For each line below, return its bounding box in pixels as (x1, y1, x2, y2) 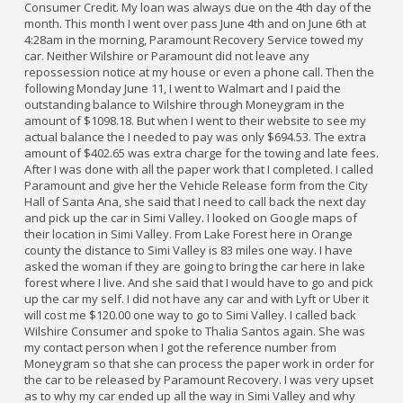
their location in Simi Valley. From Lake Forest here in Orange (24, 226, 353, 243)
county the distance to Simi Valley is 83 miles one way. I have (24, 242, 353, 259)
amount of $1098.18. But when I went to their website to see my (24, 112, 366, 130)
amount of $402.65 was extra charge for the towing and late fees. (24, 145, 379, 162)
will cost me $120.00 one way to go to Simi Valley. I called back (24, 307, 356, 324)
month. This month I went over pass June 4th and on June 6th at (24, 15, 366, 32)
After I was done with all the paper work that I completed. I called (24, 161, 373, 178)
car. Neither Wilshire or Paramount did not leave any (24, 48, 309, 65)
